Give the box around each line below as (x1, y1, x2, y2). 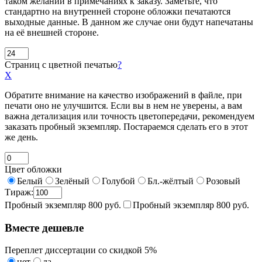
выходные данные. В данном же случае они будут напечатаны (5, 17, 253, 27)
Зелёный (55, 176, 89, 187)
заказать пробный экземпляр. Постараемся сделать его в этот (5, 122, 248, 132)
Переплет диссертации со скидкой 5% (5, 245, 157, 256)
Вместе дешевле (5, 221, 84, 234)
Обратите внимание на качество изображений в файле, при (5, 90, 242, 101)
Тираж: (5, 187, 33, 198)
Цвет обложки (5, 164, 62, 175)
